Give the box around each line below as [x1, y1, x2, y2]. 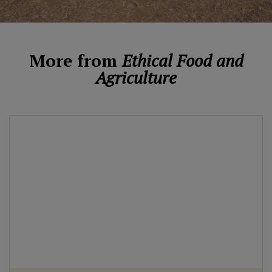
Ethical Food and [121, 49, 243, 72]
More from [29, 49, 122, 72]
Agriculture [95, 66, 177, 89]
